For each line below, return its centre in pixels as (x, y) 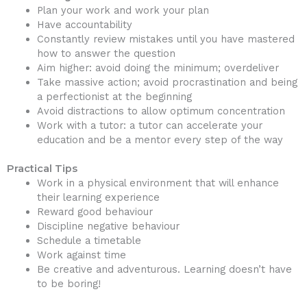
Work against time (81, 255)
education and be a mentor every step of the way (160, 139)
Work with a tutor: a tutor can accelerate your (149, 125)
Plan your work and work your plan (123, 10)
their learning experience (98, 198)
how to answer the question (106, 53)
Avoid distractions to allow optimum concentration (161, 111)
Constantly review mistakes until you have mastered (165, 39)
